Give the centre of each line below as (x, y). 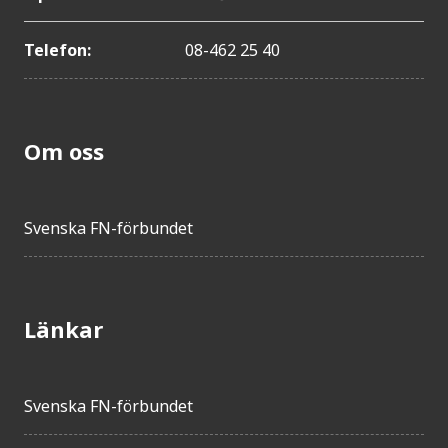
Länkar (63, 328)
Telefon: (57, 49)
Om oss (64, 150)
